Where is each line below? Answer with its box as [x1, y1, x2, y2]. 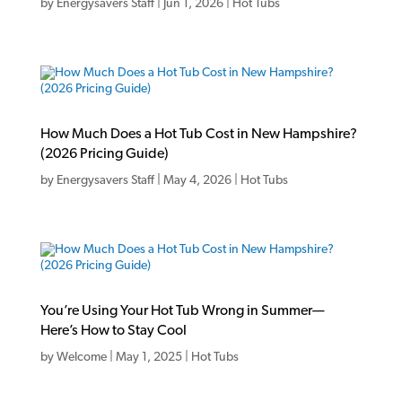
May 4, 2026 [162, 173, 232, 188]
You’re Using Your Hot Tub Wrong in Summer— [39, 303, 325, 319]
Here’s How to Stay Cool [39, 323, 187, 338]
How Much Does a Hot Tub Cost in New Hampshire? [39, 127, 357, 142]
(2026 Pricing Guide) [39, 146, 169, 162]
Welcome [56, 350, 107, 364]
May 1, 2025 [115, 350, 182, 364]
